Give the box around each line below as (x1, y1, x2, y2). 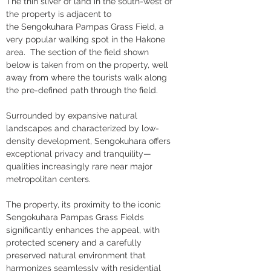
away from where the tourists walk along (6, 73, 169, 82)
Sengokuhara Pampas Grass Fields (6, 212, 146, 222)
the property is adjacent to (6, 9, 114, 19)
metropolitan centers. (6, 174, 93, 184)
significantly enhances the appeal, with (6, 225, 162, 235)
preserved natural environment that (6, 250, 148, 260)
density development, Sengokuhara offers (6, 136, 173, 146)
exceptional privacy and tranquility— (6, 149, 151, 158)
